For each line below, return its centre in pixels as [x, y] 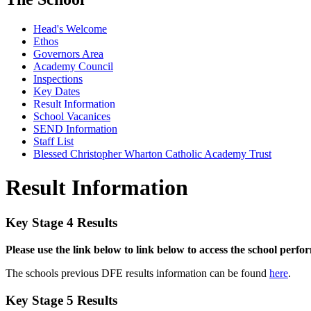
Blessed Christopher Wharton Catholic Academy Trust [152, 153]
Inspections [58, 78]
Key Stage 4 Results [61, 223]
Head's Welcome [70, 28]
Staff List [53, 141]
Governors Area [68, 53]
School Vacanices [72, 116]
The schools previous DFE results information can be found [136, 274]
